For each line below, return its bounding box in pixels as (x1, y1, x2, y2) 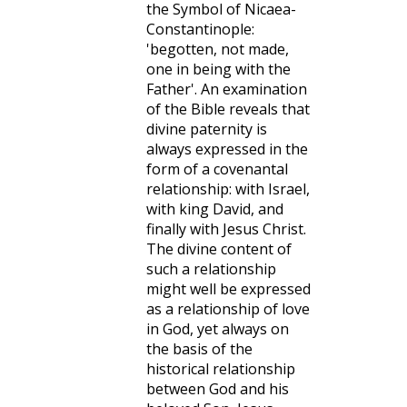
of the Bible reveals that (146, 99, 310, 119)
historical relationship (146, 359, 295, 379)
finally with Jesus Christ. (146, 219, 306, 239)
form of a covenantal (146, 159, 288, 179)
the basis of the (146, 339, 253, 359)
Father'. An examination (146, 79, 307, 99)
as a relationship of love (146, 299, 310, 319)
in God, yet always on (146, 319, 289, 339)
